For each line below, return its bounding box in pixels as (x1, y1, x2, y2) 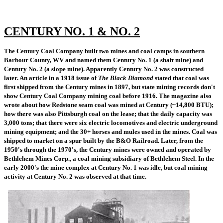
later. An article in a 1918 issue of (4, 74, 98, 82)
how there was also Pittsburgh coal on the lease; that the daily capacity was (4, 110, 212, 117)
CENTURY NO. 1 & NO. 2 (4, 25, 140, 38)
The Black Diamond (98, 74, 153, 82)
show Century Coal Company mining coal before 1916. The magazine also (4, 92, 212, 100)
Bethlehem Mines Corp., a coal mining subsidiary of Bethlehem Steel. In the (4, 155, 214, 162)
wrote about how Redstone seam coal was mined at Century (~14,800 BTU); (4, 101, 214, 109)
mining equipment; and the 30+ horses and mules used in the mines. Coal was (4, 128, 217, 135)
